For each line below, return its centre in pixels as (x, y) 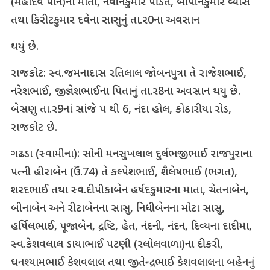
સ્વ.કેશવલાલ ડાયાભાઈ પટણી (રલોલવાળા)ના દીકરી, (117, 245)
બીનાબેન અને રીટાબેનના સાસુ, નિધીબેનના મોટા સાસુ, (118, 209)
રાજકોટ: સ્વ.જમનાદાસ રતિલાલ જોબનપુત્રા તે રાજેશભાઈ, (128, 74)
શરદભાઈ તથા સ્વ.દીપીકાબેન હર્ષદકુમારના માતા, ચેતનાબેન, (130, 191)
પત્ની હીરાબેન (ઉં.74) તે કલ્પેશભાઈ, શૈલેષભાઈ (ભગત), (124, 173)
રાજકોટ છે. (34, 128)
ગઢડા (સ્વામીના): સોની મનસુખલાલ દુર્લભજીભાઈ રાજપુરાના (131, 155)
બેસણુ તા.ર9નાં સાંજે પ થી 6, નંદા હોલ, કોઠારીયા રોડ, (121, 110)
